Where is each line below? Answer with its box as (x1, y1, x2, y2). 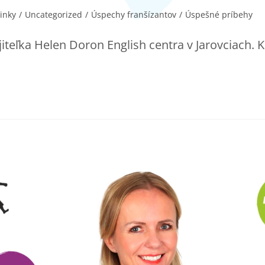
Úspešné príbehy (185, 9, 253, 21)
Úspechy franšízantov (91, 9, 176, 21)
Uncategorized (25, 9, 82, 21)
